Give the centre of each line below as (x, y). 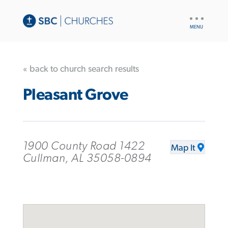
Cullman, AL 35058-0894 (87, 158)
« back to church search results (81, 69)
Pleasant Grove (75, 95)
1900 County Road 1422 (84, 146)
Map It (183, 148)
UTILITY (200, 15)
